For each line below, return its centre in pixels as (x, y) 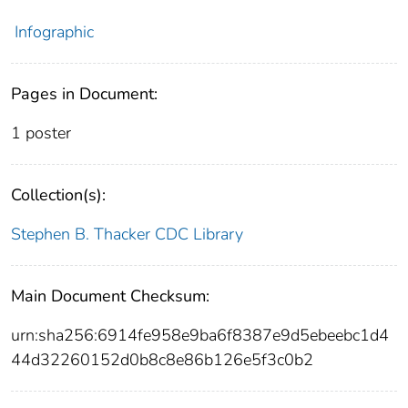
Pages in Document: (84, 94)
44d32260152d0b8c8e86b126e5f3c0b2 (162, 360)
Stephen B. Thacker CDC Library (127, 235)
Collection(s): (58, 195)
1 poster (41, 133)
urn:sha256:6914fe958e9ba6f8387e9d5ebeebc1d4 (200, 336)
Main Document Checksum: (110, 296)
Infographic (54, 32)
